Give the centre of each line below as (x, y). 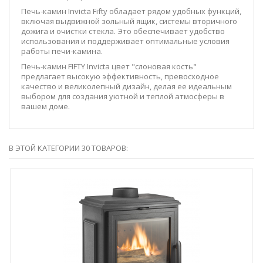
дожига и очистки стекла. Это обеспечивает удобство (123, 31)
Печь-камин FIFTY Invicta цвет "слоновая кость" (109, 66)
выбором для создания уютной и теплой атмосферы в (123, 96)
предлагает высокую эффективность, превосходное (120, 76)
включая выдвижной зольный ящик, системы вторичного (129, 21)
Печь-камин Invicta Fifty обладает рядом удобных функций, (131, 11)
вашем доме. (45, 106)
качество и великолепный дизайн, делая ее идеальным (127, 86)
